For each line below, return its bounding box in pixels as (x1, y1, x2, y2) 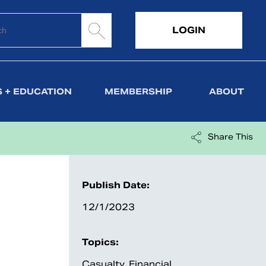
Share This (208, 132, 253, 142)
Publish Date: (82, 179, 150, 191)
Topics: (82, 236, 119, 248)
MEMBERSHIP (104, 86, 173, 97)
